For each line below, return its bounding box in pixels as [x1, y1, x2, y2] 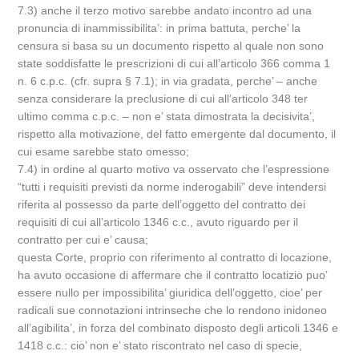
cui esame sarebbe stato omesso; [18, 145, 190, 158]
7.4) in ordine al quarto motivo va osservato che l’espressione [18, 163, 330, 175]
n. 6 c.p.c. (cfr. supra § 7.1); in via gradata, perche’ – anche [18, 75, 318, 87]
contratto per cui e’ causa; [18, 233, 149, 246]
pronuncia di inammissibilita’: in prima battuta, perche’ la [18, 22, 301, 34]
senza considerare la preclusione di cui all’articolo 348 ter [18, 92, 309, 105]
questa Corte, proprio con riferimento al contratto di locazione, [18, 251, 333, 264]
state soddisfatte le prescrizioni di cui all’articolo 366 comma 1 [18, 57, 331, 70]
